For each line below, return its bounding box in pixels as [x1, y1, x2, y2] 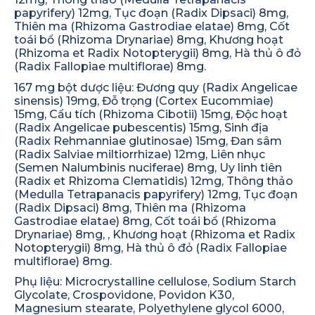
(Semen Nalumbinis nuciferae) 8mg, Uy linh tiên [14, 160, 282, 174]
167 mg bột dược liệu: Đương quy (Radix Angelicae [14, 80, 297, 94]
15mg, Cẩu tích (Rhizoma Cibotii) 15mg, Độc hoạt [14, 107, 288, 121]
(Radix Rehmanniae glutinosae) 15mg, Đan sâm [14, 134, 282, 148]
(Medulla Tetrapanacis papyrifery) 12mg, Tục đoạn [14, 187, 297, 201]
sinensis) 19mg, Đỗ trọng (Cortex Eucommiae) [14, 94, 274, 108]
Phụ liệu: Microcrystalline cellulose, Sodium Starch [14, 275, 296, 289]
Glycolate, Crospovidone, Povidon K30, [14, 288, 234, 302]
